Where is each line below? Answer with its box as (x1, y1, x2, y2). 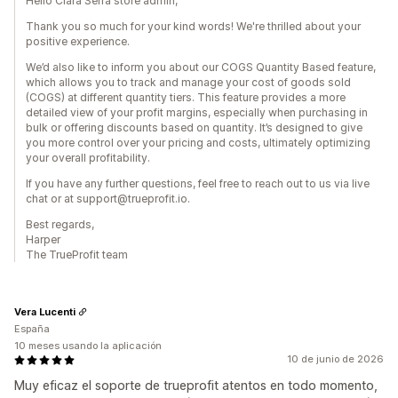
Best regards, (26, 218, 94, 232)
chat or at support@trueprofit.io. (26, 192, 190, 206)
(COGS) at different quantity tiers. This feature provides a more (26, 91, 346, 105)
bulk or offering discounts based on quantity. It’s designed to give (26, 121, 362, 135)
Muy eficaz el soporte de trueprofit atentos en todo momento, (14, 378, 378, 394)
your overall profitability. (26, 151, 150, 165)
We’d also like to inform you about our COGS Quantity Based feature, (26, 60, 376, 75)
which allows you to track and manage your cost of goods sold (26, 76, 351, 90)
